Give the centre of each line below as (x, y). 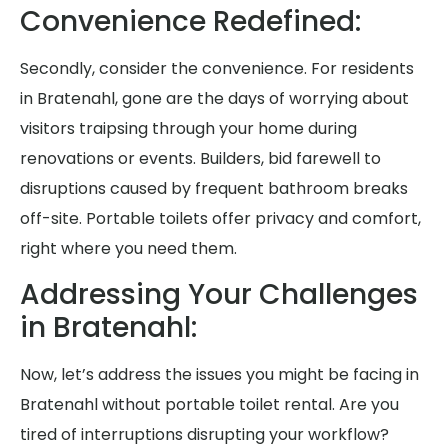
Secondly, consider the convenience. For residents (217, 69)
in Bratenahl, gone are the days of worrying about (214, 99)
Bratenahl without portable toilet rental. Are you (209, 405)
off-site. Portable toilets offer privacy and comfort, (220, 219)
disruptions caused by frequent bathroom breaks (214, 189)
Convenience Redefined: (190, 22)
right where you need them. (128, 249)
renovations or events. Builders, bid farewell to (200, 159)
